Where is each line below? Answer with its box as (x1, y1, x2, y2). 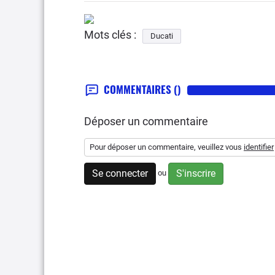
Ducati (150, 31, 173, 41)
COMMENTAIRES (104, 82, 174, 97)
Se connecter (92, 168, 148, 179)
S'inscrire (176, 168, 215, 179)
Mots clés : (84, 28, 136, 41)
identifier (244, 142, 274, 152)
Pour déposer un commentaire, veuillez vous (90, 142, 244, 152)
